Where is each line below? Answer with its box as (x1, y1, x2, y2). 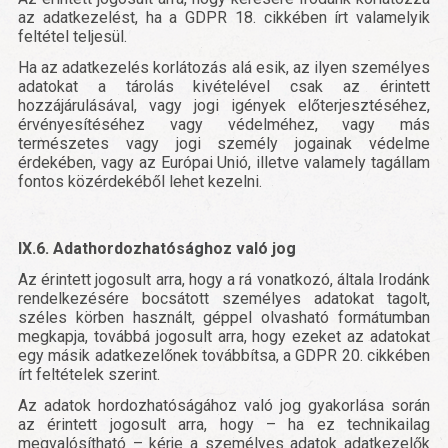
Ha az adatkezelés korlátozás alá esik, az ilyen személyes (18, 58, 430, 78)
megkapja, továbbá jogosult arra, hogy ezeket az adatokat (18, 327, 430, 347)
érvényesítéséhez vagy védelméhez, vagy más (18, 115, 430, 135)
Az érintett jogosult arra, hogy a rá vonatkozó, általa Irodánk (18, 270, 430, 290)
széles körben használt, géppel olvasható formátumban (18, 308, 430, 328)
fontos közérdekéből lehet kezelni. (18, 172, 262, 192)
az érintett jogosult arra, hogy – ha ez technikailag (18, 415, 430, 435)
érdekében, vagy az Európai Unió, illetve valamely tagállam (18, 153, 430, 173)
